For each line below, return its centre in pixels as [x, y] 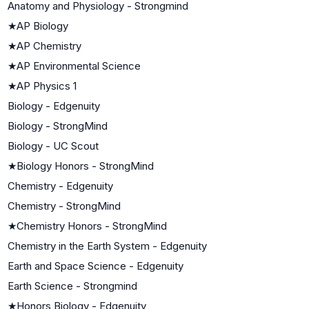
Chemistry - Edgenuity [60, 186]
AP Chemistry [49, 46]
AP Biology [42, 26]
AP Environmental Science [79, 66]
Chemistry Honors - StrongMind [92, 226]
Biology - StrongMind [58, 126]
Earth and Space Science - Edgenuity [96, 266]
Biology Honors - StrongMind [85, 166]
